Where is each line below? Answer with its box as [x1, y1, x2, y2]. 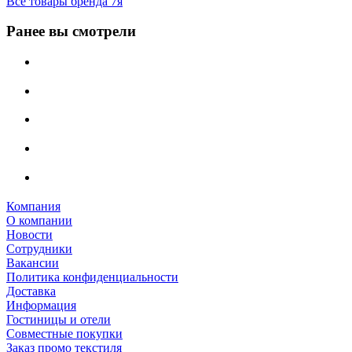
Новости [6, 227, 53, 241]
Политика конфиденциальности [6, 269, 178, 284]
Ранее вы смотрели [6, 23, 136, 40]
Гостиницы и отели [6, 312, 111, 326]
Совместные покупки [6, 326, 123, 340]
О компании [6, 213, 72, 227]
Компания [6, 199, 60, 213]
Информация [6, 298, 76, 312]
